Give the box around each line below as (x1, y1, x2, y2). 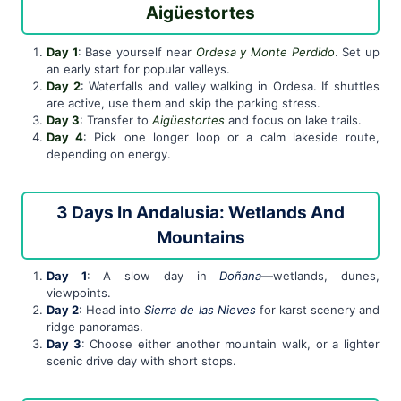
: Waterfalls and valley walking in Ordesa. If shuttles (80, 78, 380, 93)
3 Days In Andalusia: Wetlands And (56, 201, 345, 223)
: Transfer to (80, 112, 152, 127)
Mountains (156, 226, 245, 248)
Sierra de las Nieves (144, 303, 256, 318)
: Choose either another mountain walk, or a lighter (81, 337, 380, 352)
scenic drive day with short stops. (47, 354, 236, 369)
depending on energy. (47, 146, 171, 161)
